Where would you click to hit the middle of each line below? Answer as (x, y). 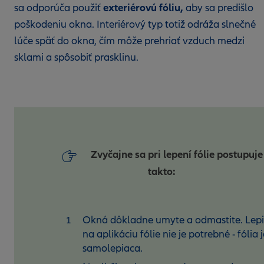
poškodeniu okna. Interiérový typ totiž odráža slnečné (135, 24)
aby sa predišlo (218, 8)
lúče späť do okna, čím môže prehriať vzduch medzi (129, 41)
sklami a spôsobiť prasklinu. (77, 57)
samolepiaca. (113, 248)
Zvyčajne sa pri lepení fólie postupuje (177, 154)
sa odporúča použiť (59, 8)
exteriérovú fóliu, (143, 8)
